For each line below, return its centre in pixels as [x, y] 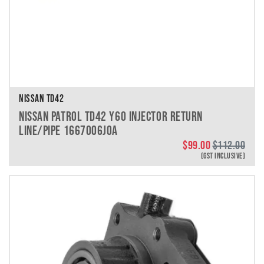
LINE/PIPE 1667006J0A [69, 131]
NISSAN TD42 [42, 99]
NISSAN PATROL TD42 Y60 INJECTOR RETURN [111, 116]
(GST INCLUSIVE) [223, 156]
